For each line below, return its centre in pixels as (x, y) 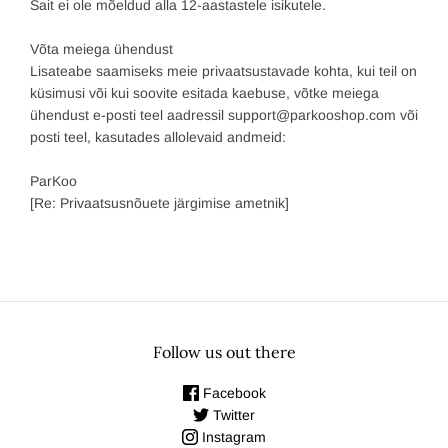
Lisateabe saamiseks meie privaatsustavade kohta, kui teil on (223, 71)
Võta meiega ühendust (101, 49)
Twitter (232, 415)
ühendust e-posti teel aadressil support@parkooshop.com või (224, 115)
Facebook (232, 393)
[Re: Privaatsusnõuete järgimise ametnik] (159, 203)
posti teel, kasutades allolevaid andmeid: (158, 137)
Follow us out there (224, 352)
